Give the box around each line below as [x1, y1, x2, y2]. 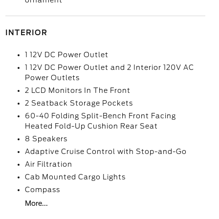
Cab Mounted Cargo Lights [24, 173, 126, 181]
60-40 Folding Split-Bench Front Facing [24, 112, 176, 120]
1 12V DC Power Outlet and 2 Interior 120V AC [24, 64, 194, 71]
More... [24, 199, 48, 207]
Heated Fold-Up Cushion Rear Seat [24, 122, 158, 130]
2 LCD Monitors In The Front [24, 87, 131, 94]
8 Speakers [24, 135, 67, 143]
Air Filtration [24, 160, 72, 168]
